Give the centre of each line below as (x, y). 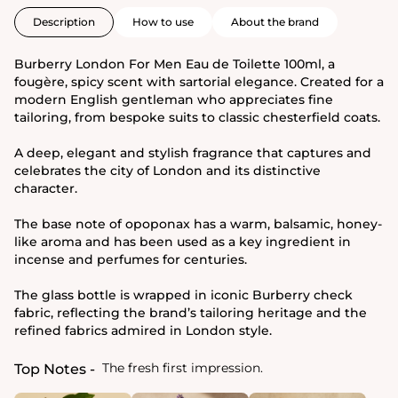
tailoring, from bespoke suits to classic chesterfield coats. (197, 117)
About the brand (275, 21)
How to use (163, 21)
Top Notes (50, 369)
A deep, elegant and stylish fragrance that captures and (193, 152)
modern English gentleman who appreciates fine (174, 99)
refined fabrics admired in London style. (143, 330)
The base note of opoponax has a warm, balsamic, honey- (198, 223)
